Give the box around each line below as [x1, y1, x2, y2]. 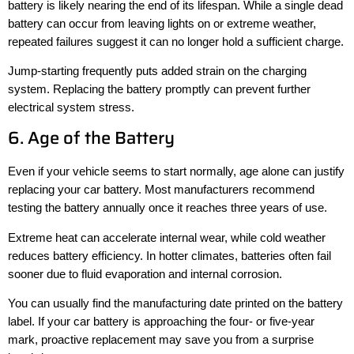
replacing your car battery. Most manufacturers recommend [8, 183, 314, 197]
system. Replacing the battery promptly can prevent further [8, 81, 311, 96]
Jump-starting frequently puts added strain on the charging [8, 63, 307, 77]
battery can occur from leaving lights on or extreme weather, [8, 16, 316, 30]
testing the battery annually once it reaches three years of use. [8, 201, 327, 215]
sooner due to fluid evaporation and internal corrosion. [8, 266, 282, 281]
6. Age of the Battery [8, 124, 175, 153]
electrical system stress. [8, 100, 134, 114]
